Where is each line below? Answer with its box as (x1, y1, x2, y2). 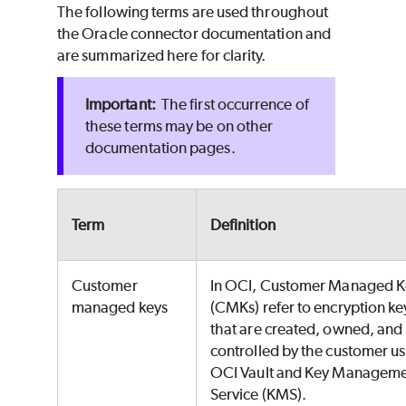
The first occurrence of (158, 95, 309, 114)
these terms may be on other (85, 117, 274, 136)
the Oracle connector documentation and (57, 24, 332, 43)
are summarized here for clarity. (57, 46, 266, 65)
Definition (210, 216, 275, 235)
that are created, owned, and (210, 320, 403, 339)
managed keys (72, 298, 168, 317)
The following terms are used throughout (57, 3, 329, 22)
